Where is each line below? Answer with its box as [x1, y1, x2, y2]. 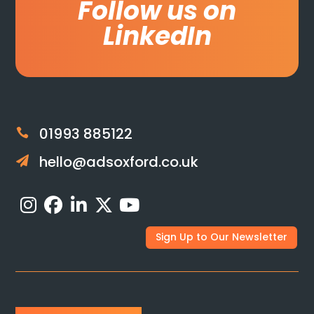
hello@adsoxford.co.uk [39, 152, 198, 172]
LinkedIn [102, 18, 212, 55]
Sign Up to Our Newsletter [155, 230, 287, 245]
